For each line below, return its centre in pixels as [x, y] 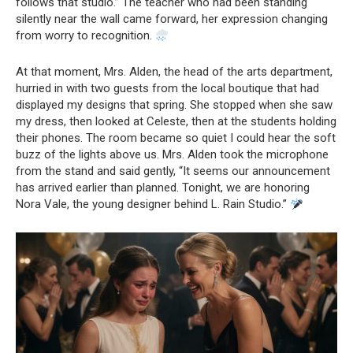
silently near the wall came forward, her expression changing [172, 19]
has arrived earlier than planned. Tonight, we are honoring [163, 188]
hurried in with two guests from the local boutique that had [167, 88]
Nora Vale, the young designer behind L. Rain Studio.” [153, 204]
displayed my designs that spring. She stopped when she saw [174, 105]
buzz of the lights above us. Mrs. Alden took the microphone [172, 154]
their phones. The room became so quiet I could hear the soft [176, 138]
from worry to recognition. [85, 35]
